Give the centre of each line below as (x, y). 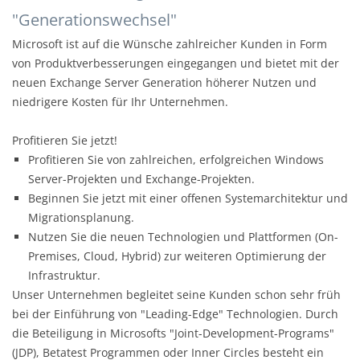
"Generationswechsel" (94, 19)
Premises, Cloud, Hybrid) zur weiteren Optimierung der (177, 256)
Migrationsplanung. (81, 217)
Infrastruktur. (64, 275)
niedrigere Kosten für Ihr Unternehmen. (120, 101)
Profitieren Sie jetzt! (65, 140)
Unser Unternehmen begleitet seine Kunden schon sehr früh (176, 294)
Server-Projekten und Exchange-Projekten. (141, 178)
